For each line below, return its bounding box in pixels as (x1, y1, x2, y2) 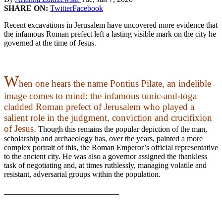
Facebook (72, 3, 103, 12)
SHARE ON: (4, 3, 50, 12)
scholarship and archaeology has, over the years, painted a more (4, 134, 203, 143)
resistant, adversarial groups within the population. (4, 169, 161, 178)
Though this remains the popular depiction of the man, (36, 124, 207, 133)
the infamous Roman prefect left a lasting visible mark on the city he (4, 29, 216, 38)
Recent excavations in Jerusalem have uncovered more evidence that (4, 20, 218, 29)
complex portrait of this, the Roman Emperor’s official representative (4, 143, 218, 152)
